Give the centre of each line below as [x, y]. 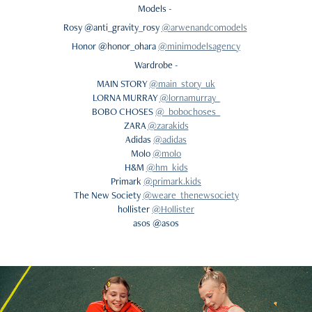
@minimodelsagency [199, 46]
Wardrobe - [156, 65]
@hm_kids [167, 167]
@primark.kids [172, 181]
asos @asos [156, 223]
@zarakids [168, 125]
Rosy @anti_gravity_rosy [112, 27]
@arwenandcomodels [204, 27]
